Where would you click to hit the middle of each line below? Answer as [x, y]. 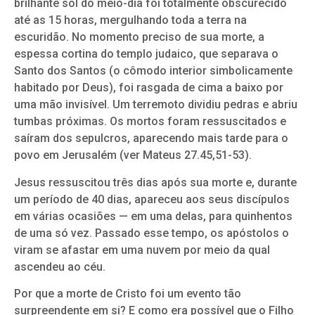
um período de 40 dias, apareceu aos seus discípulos [152, 199]
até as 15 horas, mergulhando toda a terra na [130, 20]
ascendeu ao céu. [60, 266]
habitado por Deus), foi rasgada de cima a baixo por [149, 88]
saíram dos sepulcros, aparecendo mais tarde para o [151, 139]
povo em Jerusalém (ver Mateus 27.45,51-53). [133, 155]
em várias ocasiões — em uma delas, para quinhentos [153, 216]
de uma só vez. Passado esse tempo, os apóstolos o [152, 233]
